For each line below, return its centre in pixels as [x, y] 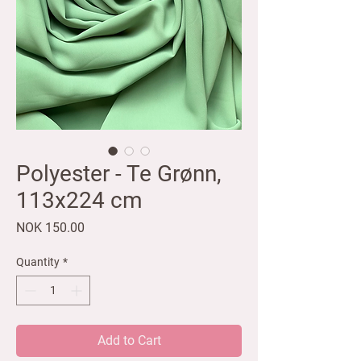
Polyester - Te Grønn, [119, 174]
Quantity [38, 262]
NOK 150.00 [50, 228]
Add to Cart [129, 341]
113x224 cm [79, 201]
